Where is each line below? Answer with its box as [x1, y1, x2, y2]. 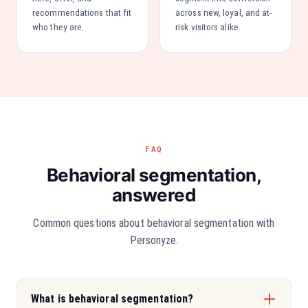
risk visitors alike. [175, 21, 241, 32]
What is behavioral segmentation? [31, 292, 194, 305]
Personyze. [129, 234, 179, 247]
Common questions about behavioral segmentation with [33, 217, 275, 230]
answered [111, 184, 197, 206]
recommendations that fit [32, 7, 132, 18]
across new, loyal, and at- [175, 7, 272, 18]
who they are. [32, 21, 85, 32]
